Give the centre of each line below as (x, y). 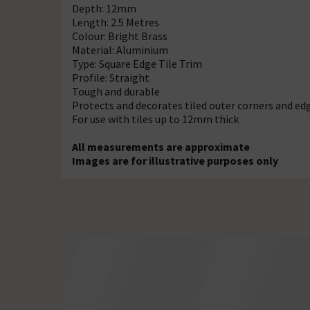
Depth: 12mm (104, 8)
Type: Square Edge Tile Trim (137, 64)
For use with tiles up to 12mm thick (155, 119)
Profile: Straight (111, 77)
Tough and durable (116, 91)
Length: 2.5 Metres (116, 22)
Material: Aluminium (120, 50)
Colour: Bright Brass (120, 36)
